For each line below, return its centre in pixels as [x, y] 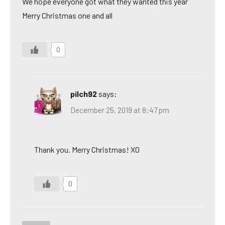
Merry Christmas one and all [67, 16]
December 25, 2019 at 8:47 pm [120, 110]
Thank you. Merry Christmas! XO [87, 149]
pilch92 [84, 94]
